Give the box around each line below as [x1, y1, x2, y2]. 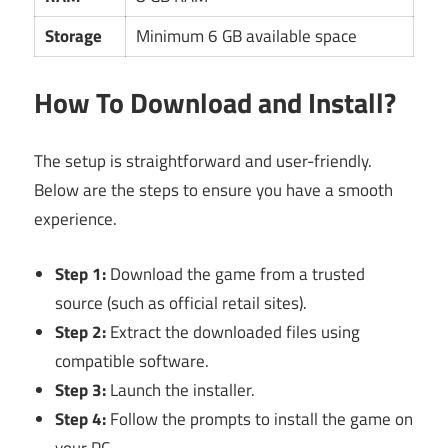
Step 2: [55, 318, 107, 345]
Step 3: [55, 376, 107, 403]
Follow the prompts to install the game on [106, 405, 414, 432]
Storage [45, 23, 103, 50]
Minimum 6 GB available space [136, 23, 358, 50]
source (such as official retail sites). [55, 289, 308, 316]
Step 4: [55, 405, 107, 432]
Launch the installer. [106, 376, 256, 403]
